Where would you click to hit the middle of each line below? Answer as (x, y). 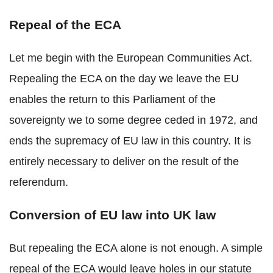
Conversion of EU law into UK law (112, 215)
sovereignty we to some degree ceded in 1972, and (133, 120)
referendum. (39, 183)
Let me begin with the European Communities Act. (131, 58)
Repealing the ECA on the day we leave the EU (124, 79)
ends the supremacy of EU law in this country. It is (130, 141)
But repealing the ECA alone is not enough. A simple (136, 248)
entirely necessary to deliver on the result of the (124, 162)
